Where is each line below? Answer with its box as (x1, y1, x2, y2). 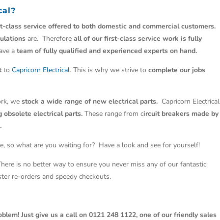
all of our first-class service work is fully (74, 34, 202, 44)
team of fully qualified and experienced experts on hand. (17, 46, 199, 56)
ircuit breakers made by (143, 109, 219, 119)
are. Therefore (26, 34, 74, 44)
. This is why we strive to (70, 65, 149, 75)
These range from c (82, 109, 144, 119)
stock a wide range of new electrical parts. (22, 97, 158, 107)
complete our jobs (148, 65, 206, 75)
